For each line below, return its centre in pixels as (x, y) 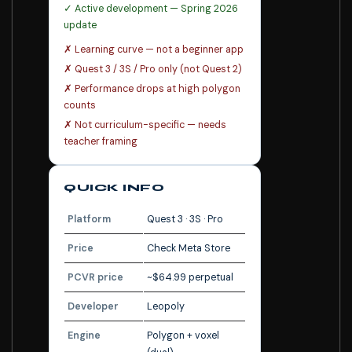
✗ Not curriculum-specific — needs (145, 125)
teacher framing (101, 141)
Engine (84, 335)
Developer (93, 306)
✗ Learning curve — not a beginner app (154, 49)
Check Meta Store (189, 248)
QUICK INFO (114, 188)
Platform (89, 219)
